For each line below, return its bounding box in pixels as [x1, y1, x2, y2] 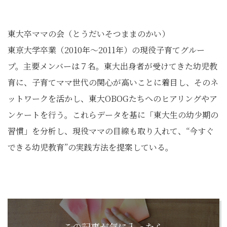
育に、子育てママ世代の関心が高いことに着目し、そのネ [8, 77, 218, 88]
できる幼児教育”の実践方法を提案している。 [8, 141, 173, 153]
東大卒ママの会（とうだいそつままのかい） [8, 28, 170, 40]
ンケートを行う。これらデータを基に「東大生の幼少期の [8, 109, 218, 121]
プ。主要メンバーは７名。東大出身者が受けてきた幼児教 [8, 60, 217, 72]
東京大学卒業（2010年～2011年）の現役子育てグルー [8, 44, 205, 56]
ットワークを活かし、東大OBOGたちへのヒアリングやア [8, 93, 217, 104]
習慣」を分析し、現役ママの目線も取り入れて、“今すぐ [8, 125, 214, 137]
